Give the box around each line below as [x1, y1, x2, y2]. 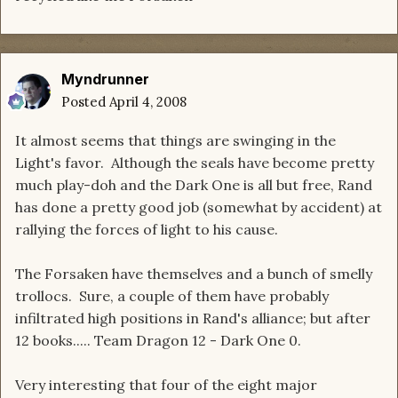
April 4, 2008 [109, 93, 187, 111]
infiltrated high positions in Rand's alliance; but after [15, 309, 370, 328]
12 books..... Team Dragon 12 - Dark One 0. [15, 331, 305, 350]
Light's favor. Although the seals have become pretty [15, 154, 374, 172]
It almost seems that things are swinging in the [15, 131, 336, 150]
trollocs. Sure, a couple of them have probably [15, 287, 329, 306]
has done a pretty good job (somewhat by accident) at [15, 198, 382, 217]
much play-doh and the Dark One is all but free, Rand [15, 176, 372, 195]
